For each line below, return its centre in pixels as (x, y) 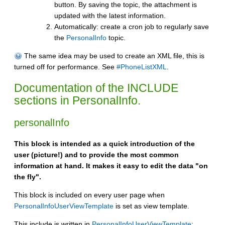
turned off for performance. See (65, 67)
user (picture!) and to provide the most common (96, 155)
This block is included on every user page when (89, 195)
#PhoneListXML (142, 67)
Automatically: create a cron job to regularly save (132, 26)
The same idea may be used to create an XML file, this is (113, 55)
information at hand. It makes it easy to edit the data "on (111, 166)
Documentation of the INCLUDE (96, 88)
